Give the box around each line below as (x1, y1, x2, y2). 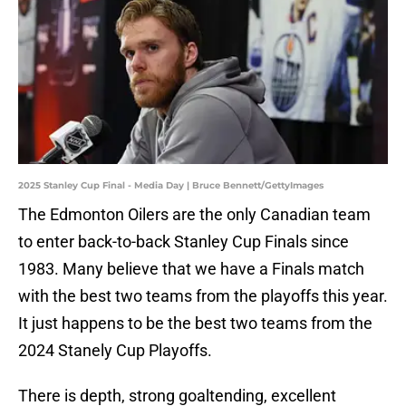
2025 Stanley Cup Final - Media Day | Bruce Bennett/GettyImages (18, 179, 324, 192)
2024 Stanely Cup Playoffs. (18, 341, 212, 361)
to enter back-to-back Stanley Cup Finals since (18, 232, 349, 252)
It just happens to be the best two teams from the (18, 314, 372, 333)
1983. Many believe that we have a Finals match (18, 259, 364, 279)
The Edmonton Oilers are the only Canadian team (18, 205, 371, 225)
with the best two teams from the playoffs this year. (18, 286, 388, 306)
